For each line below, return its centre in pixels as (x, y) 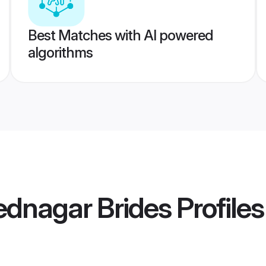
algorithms (60, 53)
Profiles (217, 208)
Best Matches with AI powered (120, 35)
